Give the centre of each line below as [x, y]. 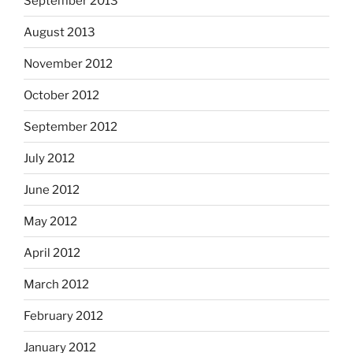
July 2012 [49, 158]
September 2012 [71, 126]
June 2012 [52, 190]
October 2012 [61, 95]
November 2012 [68, 63]
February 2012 [63, 316]
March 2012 [56, 284]
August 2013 [59, 32]
